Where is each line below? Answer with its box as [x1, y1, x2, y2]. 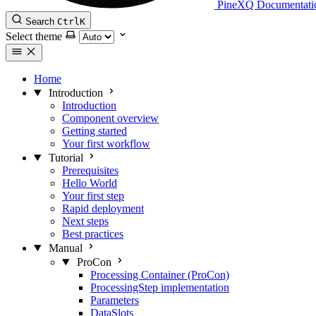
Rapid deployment [62, 202, 144, 214]
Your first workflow [62, 138, 150, 150]
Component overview [62, 112, 159, 124]
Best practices [62, 228, 123, 240]
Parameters [90, 294, 139, 306]
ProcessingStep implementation [90, 281, 229, 293]
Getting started [62, 125, 127, 137]
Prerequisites [62, 164, 119, 176]
